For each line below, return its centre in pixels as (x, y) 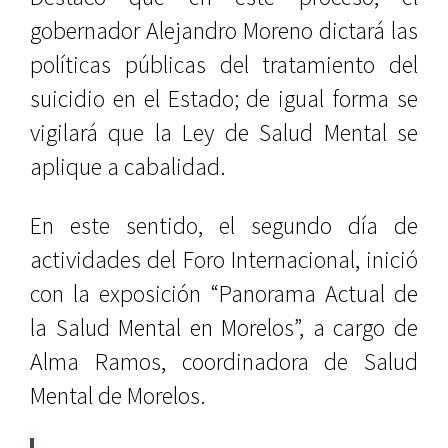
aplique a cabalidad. (128, 166)
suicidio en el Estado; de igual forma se (224, 98)
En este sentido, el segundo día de (224, 225)
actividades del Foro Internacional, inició (224, 259)
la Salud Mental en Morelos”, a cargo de (224, 327)
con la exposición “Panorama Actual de (224, 293)
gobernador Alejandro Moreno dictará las (224, 30)
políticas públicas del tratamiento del (224, 64)
